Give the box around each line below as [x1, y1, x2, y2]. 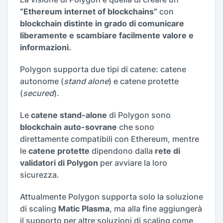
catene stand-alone [31, 110, 109, 120]
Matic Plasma [58, 204, 110, 214]
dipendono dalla [90, 146, 153, 156]
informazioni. [20, 42, 73, 53]
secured [23, 88, 54, 99]
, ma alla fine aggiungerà [110, 204, 202, 214]
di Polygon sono [109, 110, 171, 120]
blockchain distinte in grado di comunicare [20, 18, 184, 29]
